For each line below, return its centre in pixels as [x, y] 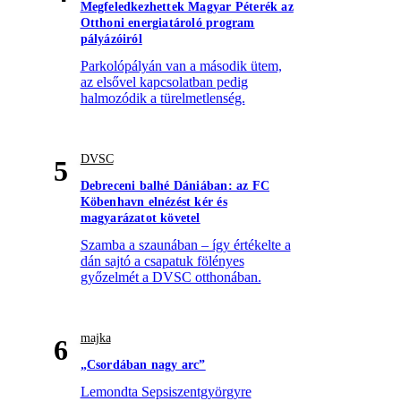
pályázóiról [111, 39]
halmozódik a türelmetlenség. [162, 98]
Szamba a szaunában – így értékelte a [185, 245]
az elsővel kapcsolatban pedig [164, 82]
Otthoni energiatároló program [167, 23]
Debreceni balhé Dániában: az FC [175, 186]
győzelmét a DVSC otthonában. [171, 277]
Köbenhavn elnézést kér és [154, 202]
